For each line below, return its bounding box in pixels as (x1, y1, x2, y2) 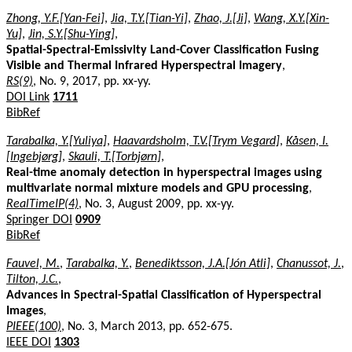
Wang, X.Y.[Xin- (254, 12, 329, 25)
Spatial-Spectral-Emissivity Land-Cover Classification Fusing (6, 43, 319, 57)
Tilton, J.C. (6, 273, 58, 286)
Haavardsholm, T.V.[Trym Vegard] (113, 134, 280, 148)
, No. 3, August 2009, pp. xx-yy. (79, 197, 234, 211)
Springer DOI (6, 213, 72, 226)
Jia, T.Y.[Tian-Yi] (111, 12, 188, 25)
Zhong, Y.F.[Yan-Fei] (6, 12, 104, 25)
